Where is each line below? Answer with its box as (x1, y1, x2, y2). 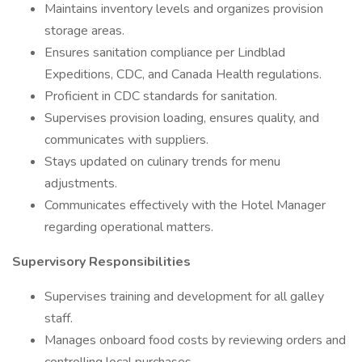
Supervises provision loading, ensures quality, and (44, 109, 319, 127)
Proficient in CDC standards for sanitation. (44, 87, 277, 105)
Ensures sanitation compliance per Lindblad (44, 44, 285, 61)
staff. (44, 309, 73, 327)
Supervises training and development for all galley (44, 288, 324, 305)
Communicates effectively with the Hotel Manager (44, 196, 326, 214)
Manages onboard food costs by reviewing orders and (44, 331, 346, 349)
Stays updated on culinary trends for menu (44, 153, 280, 170)
